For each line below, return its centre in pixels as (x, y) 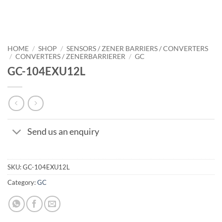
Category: (22, 182)
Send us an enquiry (63, 132)
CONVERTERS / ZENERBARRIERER (71, 56)
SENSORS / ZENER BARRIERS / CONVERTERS (138, 49)
